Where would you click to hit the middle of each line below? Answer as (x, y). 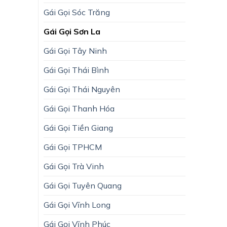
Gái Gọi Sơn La (72, 31)
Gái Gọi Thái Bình (76, 70)
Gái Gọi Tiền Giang (78, 127)
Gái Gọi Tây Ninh (75, 50)
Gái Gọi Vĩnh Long (77, 204)
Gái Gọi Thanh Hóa (79, 108)
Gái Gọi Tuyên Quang (83, 185)
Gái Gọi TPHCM (73, 147)
